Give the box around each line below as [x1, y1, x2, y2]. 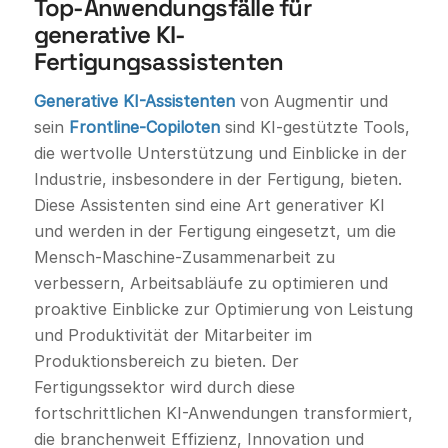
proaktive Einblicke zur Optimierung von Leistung [33, 299, 413, 320]
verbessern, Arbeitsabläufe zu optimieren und [33, 273, 388, 294]
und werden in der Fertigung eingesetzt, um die [33, 221, 396, 242]
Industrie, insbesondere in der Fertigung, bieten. [33, 169, 402, 190]
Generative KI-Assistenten [33, 91, 235, 112]
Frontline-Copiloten [68, 117, 220, 138]
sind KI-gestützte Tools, [219, 117, 410, 138]
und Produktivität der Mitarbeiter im [33, 325, 312, 346]
